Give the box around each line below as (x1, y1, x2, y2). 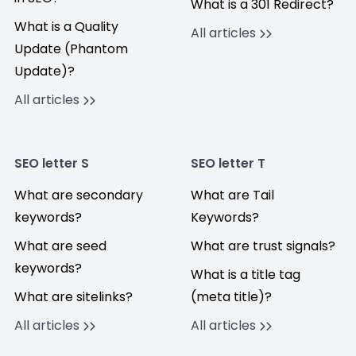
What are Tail (191, 186, 274, 204)
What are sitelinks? (14, 288, 133, 306)
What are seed (14, 237, 106, 255)
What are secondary (14, 186, 143, 204)
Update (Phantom (14, 40, 128, 58)
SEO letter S (14, 154, 89, 172)
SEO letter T (191, 154, 265, 172)
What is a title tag (191, 265, 300, 284)
